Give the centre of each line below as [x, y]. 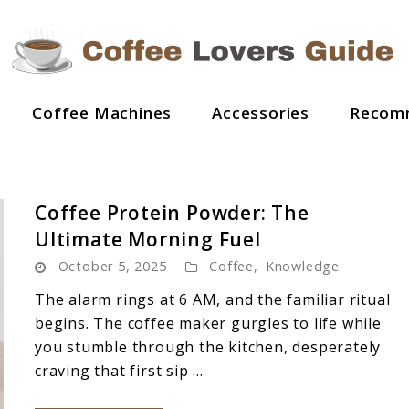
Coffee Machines [102, 113]
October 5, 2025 [112, 266]
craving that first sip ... [119, 371]
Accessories [261, 113]
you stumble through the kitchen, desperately [208, 347]
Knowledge [303, 266]
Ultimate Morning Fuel [148, 239]
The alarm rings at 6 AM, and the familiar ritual [213, 299]
